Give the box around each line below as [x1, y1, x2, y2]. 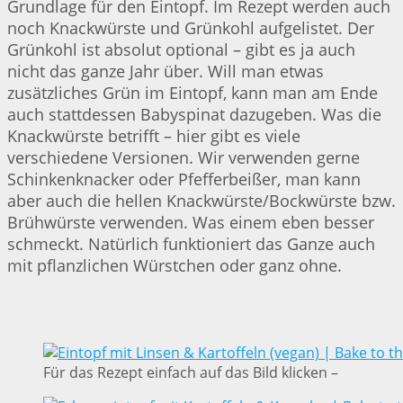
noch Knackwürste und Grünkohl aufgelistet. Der [7, 16, 374, 39]
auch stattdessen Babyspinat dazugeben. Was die [7, 103, 381, 125]
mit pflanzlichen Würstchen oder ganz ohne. [7, 254, 342, 276]
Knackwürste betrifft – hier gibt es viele [7, 124, 300, 147]
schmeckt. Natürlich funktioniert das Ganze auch [7, 232, 375, 255]
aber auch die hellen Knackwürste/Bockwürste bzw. [7, 189, 396, 211]
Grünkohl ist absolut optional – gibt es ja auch [7, 38, 355, 60]
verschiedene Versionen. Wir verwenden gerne [7, 146, 360, 168]
